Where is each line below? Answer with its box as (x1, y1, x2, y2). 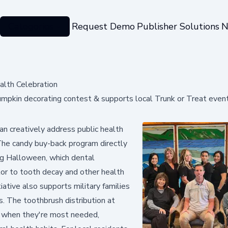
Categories (8, 20, 53, 33)
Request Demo (71, 20, 135, 33)
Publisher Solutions (136, 20, 219, 33)
